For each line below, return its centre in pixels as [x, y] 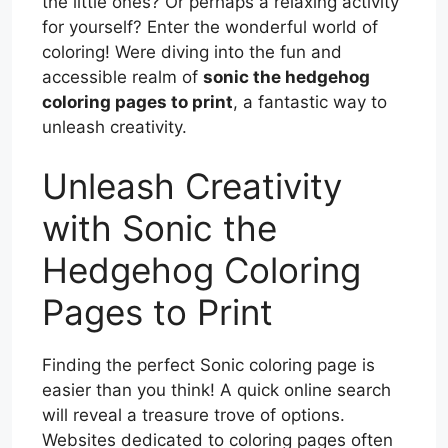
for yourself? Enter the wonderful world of [210, 26]
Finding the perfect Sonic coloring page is [208, 365]
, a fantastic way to [310, 101]
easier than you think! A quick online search [216, 390]
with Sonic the [159, 228]
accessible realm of [122, 76]
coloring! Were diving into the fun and [192, 51]
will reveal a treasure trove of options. [193, 415]
